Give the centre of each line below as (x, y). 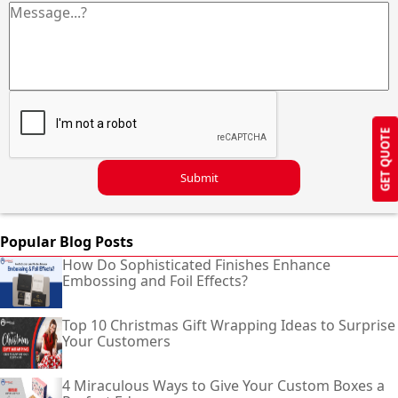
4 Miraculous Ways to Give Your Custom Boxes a (223, 385)
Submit (199, 177)
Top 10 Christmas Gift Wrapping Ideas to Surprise (229, 325)
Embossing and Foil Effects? (155, 280)
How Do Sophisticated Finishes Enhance (196, 264)
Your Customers (116, 341)
